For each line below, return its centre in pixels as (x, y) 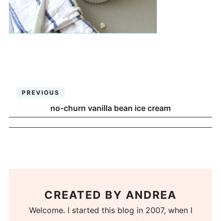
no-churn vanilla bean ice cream (110, 108)
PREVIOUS (41, 92)
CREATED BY (85, 195)
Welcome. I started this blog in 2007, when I (110, 210)
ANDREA (151, 195)
